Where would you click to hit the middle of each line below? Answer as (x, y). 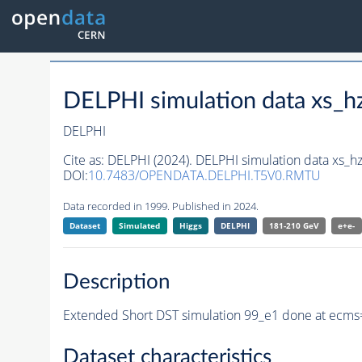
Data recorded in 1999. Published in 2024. (160, 206)
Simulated (140, 226)
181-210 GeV (294, 226)
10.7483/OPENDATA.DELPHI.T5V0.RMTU (204, 176)
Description (116, 282)
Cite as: (85, 160)
